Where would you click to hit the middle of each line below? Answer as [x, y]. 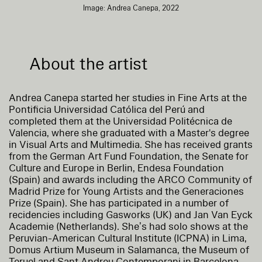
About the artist [89, 64]
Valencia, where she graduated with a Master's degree [129, 133]
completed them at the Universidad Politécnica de [120, 121]
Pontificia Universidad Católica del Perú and [107, 109]
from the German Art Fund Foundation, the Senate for [129, 156]
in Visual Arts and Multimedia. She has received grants [131, 144]
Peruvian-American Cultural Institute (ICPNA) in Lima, [128, 238]
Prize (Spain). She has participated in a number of [119, 203]
